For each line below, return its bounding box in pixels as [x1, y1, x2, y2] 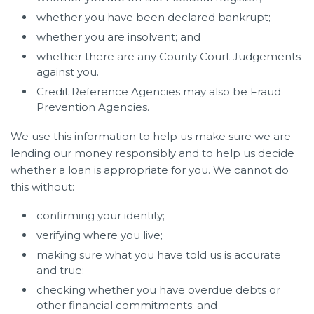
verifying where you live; [36, 228, 163, 242]
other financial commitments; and [36, 298, 217, 312]
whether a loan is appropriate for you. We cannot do [11, 163, 289, 177]
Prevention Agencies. [36, 100, 149, 114]
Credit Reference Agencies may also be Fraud [36, 84, 281, 98]
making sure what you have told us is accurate [36, 247, 281, 261]
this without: [11, 179, 74, 193]
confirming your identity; [36, 208, 165, 222]
